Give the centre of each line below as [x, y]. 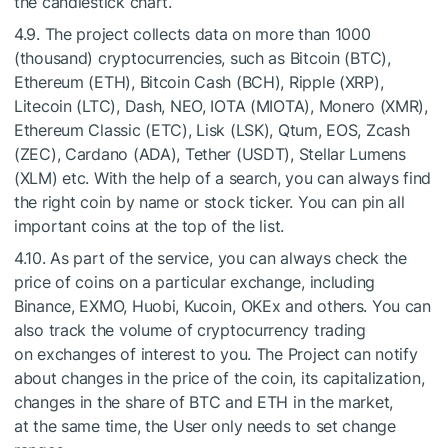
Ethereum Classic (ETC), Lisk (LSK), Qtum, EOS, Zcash [212, 130]
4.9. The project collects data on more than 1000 [192, 34]
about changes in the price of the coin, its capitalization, [219, 378]
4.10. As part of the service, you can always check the [210, 258]
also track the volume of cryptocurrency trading [190, 330]
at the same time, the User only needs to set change [205, 426]
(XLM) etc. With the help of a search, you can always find [223, 178]
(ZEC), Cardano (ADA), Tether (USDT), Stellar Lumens [210, 154]
